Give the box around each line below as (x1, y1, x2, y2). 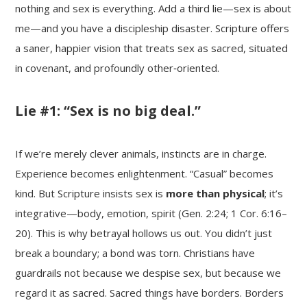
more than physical (166, 186, 265, 200)
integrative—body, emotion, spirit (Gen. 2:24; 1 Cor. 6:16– (15, 206, 288, 220)
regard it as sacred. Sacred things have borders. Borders (15, 285, 284, 299)
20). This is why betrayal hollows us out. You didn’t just (15, 225, 273, 240)
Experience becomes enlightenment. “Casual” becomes (15, 166, 274, 180)
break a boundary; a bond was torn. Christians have (15, 245, 256, 260)
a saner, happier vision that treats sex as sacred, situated (15, 40, 288, 55)
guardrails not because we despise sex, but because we (15, 265, 282, 280)
